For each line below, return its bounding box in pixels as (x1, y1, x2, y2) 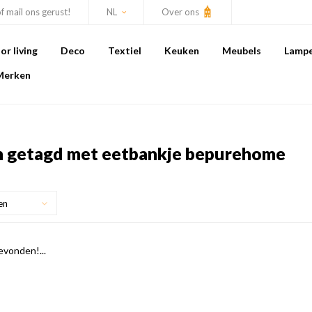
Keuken (164, 45, 199, 56)
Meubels (222, 45, 261, 56)
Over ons (162, 6, 201, 17)
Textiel (108, 45, 141, 56)
